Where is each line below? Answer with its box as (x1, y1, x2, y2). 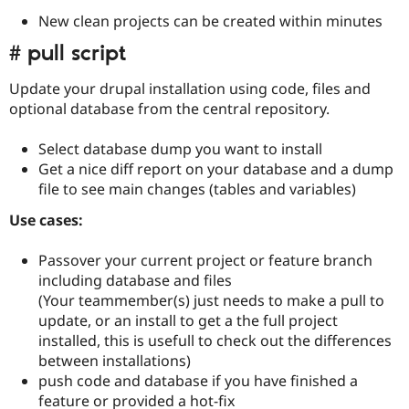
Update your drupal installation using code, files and (9, 79, 371, 100)
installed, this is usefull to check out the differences (38, 330, 392, 351)
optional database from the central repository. (9, 99, 330, 120)
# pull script (9, 39, 126, 68)
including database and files (38, 269, 232, 290)
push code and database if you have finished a (38, 370, 358, 391)
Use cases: (9, 209, 83, 230)
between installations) (38, 350, 191, 371)
